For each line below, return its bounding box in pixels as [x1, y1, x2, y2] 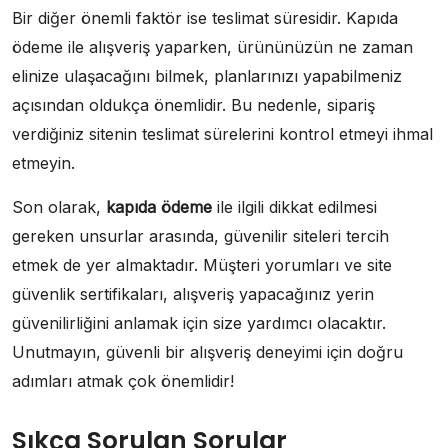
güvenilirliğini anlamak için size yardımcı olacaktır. [12, 312, 386, 333]
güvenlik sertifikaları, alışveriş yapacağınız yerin [12, 283, 374, 304]
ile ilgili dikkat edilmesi [212, 196, 377, 217]
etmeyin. [12, 152, 75, 173]
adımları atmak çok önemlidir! [12, 370, 234, 391]
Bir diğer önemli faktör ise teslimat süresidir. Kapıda [12, 7, 398, 28]
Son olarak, [12, 196, 106, 217]
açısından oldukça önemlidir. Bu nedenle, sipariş [12, 94, 375, 115]
